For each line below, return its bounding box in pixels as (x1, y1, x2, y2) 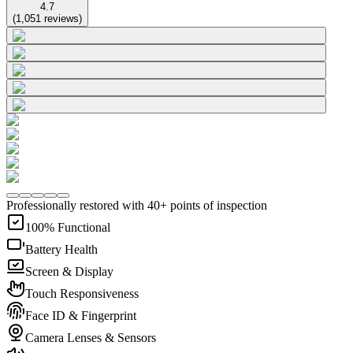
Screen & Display (25, 264, 113, 278)
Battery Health (25, 242, 98, 256)
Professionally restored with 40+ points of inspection (6, 198, 267, 212)
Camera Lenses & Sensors (25, 330, 156, 344)
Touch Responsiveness (25, 286, 139, 300)
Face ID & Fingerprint (25, 308, 136, 322)
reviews (44, 12, 79, 24)
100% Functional (25, 220, 110, 234)
